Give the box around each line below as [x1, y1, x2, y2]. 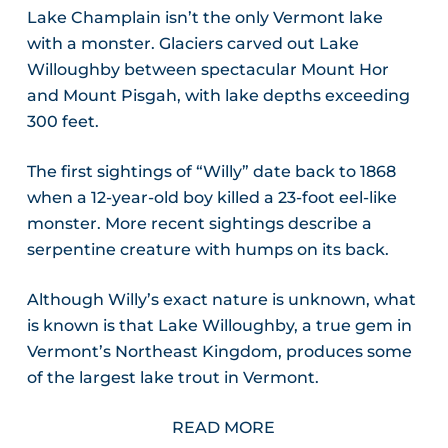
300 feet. [26, 112, 99, 132]
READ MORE [172, 418, 276, 438]
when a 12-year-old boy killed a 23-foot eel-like [26, 188, 397, 208]
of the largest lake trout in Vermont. [26, 368, 319, 388]
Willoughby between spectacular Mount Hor [26, 60, 389, 80]
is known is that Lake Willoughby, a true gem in [26, 316, 412, 336]
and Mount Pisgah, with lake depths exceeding [26, 86, 410, 106]
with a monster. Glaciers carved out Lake [26, 34, 359, 54]
